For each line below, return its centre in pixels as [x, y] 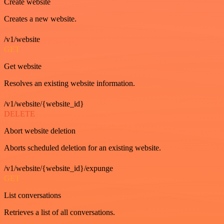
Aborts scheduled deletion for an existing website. [82, 148]
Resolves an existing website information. [69, 83]
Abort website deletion [40, 131]
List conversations [32, 195]
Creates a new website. [40, 19]
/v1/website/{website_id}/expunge [58, 168]
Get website [23, 66]
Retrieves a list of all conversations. [59, 212]
